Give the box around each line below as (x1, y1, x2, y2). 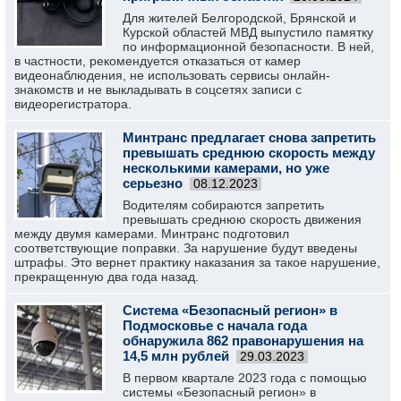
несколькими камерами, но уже (123, 160, 329, 175)
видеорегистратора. (14, 97, 132, 111)
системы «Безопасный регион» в (123, 385, 316, 399)
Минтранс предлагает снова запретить (123, 130, 376, 145)
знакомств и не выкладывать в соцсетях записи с (14, 82, 302, 97)
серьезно (123, 175, 183, 191)
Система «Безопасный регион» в (123, 303, 337, 318)
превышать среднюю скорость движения (123, 212, 362, 226)
